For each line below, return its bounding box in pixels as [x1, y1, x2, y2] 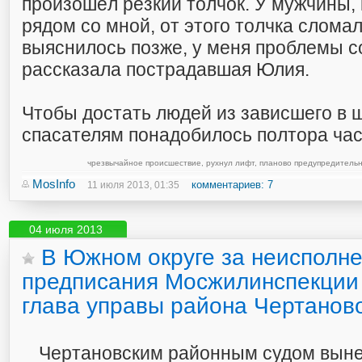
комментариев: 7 [192, 179, 273, 191]
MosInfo [32, 177, 75, 191]
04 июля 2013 [29, 223, 103, 236]
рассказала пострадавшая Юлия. [22, 59, 309, 80]
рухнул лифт [205, 158, 255, 167]
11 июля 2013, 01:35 [87, 179, 179, 191]
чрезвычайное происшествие [86, 158, 201, 167]
